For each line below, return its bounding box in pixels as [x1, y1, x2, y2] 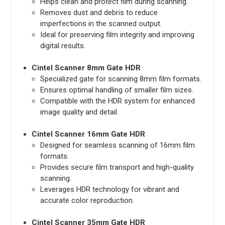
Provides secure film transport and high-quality [40, 162, 194, 172]
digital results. [40, 41, 85, 50]
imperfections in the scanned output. [40, 19, 162, 28]
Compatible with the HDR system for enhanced [40, 96, 195, 105]
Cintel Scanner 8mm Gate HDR [31, 63, 141, 72]
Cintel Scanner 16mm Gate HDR [31, 129, 145, 139]
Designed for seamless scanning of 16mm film [40, 140, 195, 150]
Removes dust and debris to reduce [40, 8, 158, 17]
